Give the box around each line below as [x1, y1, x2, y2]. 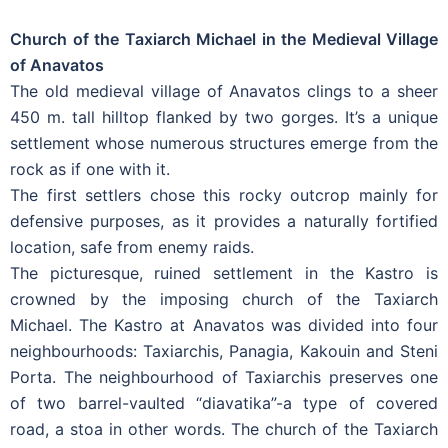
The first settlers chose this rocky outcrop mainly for [10, 184, 438, 205]
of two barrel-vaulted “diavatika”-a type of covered [10, 392, 438, 413]
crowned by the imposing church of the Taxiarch [10, 288, 438, 309]
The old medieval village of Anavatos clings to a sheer [10, 80, 438, 101]
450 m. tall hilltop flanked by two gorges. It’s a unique [10, 106, 438, 127]
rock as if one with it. [10, 158, 170, 179]
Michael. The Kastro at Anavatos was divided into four [10, 314, 438, 335]
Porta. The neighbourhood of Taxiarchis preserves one [10, 366, 438, 387]
